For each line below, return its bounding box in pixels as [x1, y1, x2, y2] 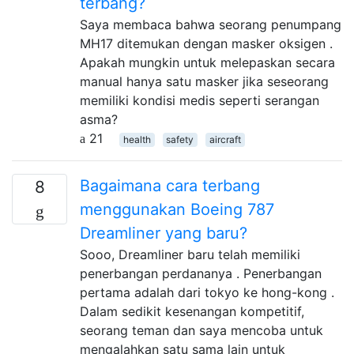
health [122, 133, 151, 145]
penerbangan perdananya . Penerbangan [80, 265, 322, 281]
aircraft [209, 133, 241, 145]
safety [166, 133, 194, 145]
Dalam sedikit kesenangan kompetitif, [80, 303, 304, 319]
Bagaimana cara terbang [80, 175, 260, 195]
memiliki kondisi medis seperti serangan [80, 92, 319, 108]
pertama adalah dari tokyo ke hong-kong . [80, 284, 334, 300]
